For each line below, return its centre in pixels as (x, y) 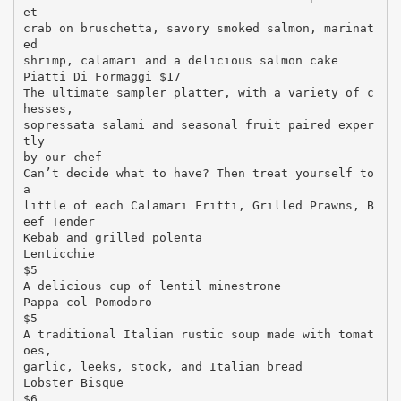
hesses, (48, 108)
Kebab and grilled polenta (112, 237)
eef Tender (59, 221)
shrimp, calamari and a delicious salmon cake (180, 60)
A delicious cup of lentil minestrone (152, 286)
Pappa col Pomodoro (87, 302)
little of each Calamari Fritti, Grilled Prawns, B (198, 205)
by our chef (62, 157)
